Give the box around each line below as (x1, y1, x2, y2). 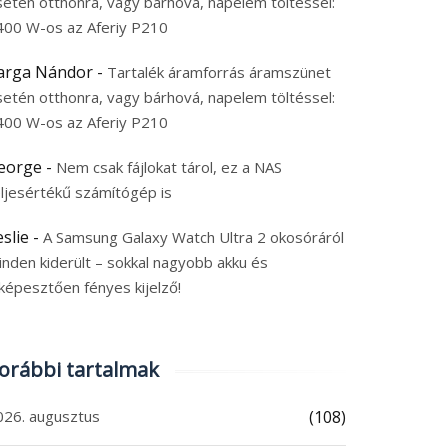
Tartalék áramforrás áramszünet (107, 62, 331, 82)
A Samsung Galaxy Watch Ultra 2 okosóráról (43, 227, 344, 247)
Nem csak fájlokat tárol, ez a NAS (56, 157, 282, 177)
